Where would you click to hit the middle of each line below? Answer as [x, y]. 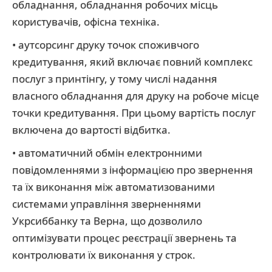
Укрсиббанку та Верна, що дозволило [107, 221]
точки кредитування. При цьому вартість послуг [134, 113]
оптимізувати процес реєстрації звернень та [124, 238]
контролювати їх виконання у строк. [104, 255]
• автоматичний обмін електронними [107, 153]
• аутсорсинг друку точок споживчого [106, 45]
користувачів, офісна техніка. [86, 22]
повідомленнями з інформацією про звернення [133, 170]
